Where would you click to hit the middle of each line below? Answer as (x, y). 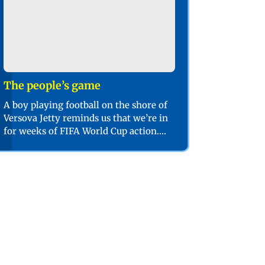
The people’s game (52, 85)
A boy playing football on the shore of (86, 105)
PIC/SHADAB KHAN (47, 144)
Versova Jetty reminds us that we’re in (86, 118)
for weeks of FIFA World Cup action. (82, 131)
